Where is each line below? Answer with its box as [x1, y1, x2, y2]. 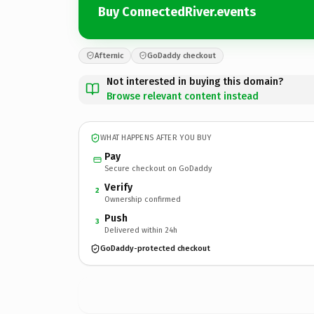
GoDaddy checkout [147, 50, 216, 60]
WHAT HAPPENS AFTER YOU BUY [100, 133, 212, 142]
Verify [104, 181, 132, 193]
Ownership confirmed [104, 194, 181, 204]
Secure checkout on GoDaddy [104, 163, 212, 173]
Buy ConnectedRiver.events [98, 4, 256, 20]
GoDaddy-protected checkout [100, 244, 210, 253]
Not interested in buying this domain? [107, 75, 283, 88]
